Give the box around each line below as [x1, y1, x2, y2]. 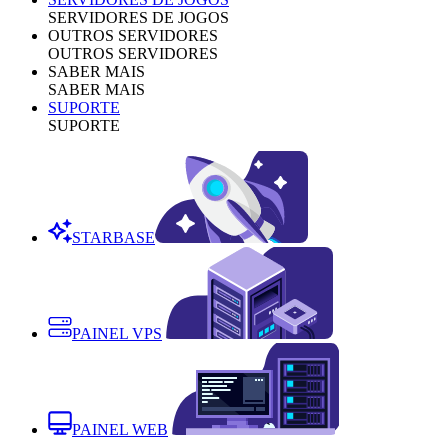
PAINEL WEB [72, 420, 168, 438]
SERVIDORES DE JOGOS [48, 8, 229, 26]
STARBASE [72, 228, 155, 246]
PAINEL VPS [72, 324, 162, 342]
